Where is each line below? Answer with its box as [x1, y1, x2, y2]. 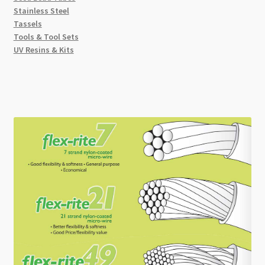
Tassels [13, 18, 42, 29]
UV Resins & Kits [13, 44, 74, 55]
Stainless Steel [13, 5, 69, 16]
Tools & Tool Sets [13, 31, 79, 42]
